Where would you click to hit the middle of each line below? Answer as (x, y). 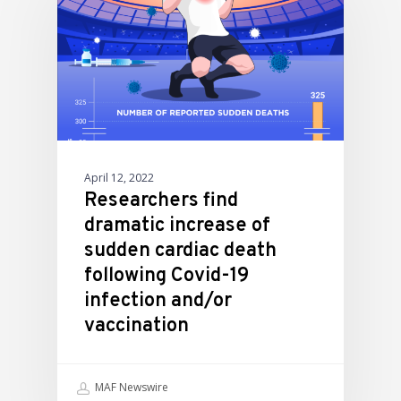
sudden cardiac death (180, 252)
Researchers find (161, 201)
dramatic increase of (177, 226)
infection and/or (158, 302)
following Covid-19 (166, 277)
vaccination (137, 327)
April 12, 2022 (119, 178)
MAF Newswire (130, 388)
